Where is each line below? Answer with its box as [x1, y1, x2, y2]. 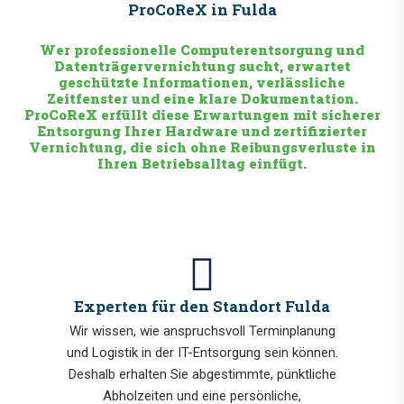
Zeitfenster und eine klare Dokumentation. [46, 89, 358, 108]
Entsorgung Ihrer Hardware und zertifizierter [37, 122, 367, 141]
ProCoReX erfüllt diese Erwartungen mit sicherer [23, 106, 381, 124]
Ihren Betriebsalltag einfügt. [97, 154, 307, 173]
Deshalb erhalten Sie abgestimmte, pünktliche [68, 366, 336, 383]
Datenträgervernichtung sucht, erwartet [53, 57, 351, 76]
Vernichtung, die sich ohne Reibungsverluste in [28, 138, 376, 157]
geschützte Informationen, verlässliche [59, 73, 345, 92]
